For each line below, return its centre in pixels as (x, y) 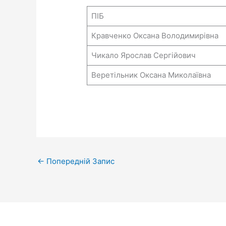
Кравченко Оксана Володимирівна (155, 36)
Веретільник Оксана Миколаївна (151, 75)
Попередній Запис (79, 161)
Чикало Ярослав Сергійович (143, 55)
